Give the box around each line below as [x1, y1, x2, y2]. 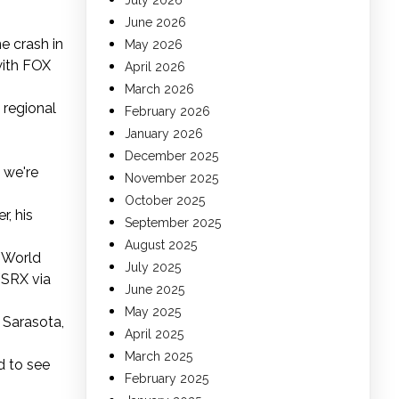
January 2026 [125, 126, 203, 142]
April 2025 [125, 327, 183, 342]
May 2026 [125, 37, 183, 53]
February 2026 [125, 104, 210, 119]
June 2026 [125, 15, 186, 30]
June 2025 [125, 282, 184, 297]
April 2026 [125, 60, 185, 75]
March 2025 [125, 349, 192, 364]
